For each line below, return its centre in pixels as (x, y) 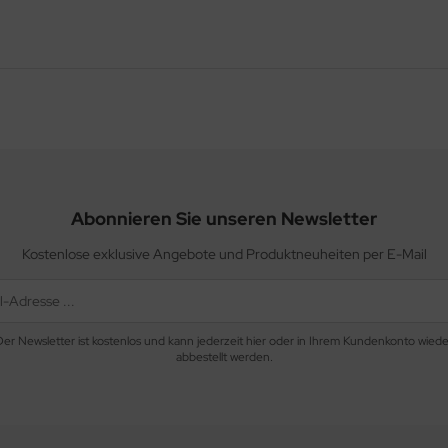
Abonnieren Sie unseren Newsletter (224, 218)
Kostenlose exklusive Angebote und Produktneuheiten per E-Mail (224, 253)
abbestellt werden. (224, 356)
